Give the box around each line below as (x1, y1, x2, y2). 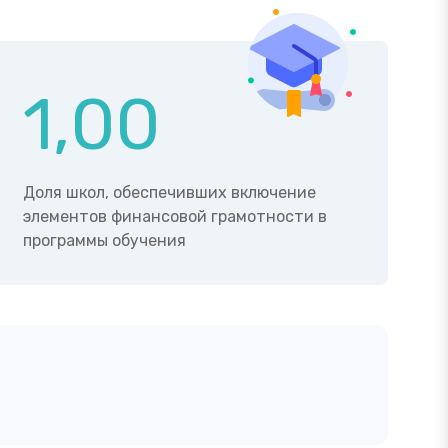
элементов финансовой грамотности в (22, 207, 327, 227)
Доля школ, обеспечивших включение (22, 183, 316, 203)
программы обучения (22, 231, 186, 251)
